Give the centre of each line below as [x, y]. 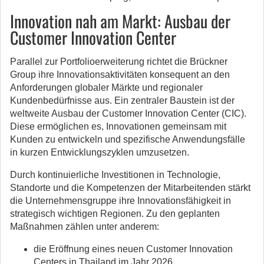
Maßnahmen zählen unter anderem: [85, 227]
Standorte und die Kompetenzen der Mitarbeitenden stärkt [130, 188]
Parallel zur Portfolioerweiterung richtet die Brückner [119, 62]
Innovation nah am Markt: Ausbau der [120, 21]
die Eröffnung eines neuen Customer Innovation [133, 249]
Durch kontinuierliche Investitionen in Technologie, [115, 175]
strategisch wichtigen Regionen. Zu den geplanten [115, 214]
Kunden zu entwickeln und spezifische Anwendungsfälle [128, 139]
